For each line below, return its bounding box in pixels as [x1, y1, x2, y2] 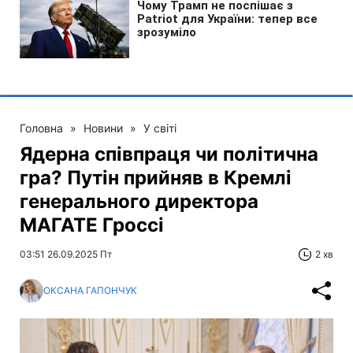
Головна [20, 121, 63, 135]
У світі [143, 121, 176, 135]
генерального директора [20, 189, 258, 213]
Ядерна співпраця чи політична [20, 142, 318, 165]
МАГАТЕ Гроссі [20, 213, 164, 236]
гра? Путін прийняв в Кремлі [20, 165, 292, 189]
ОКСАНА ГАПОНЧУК [43, 284, 137, 296]
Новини [84, 121, 123, 135]
